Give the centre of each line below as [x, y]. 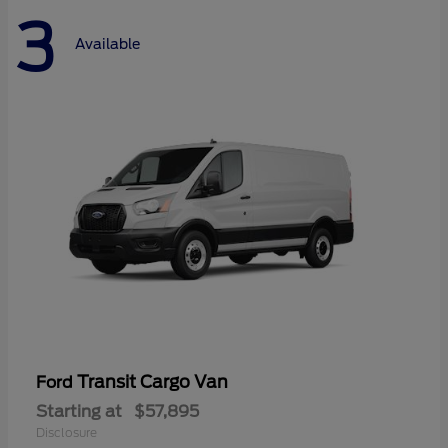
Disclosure [66, 433]
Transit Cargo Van [152, 382]
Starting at [79, 412]
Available [107, 44]
